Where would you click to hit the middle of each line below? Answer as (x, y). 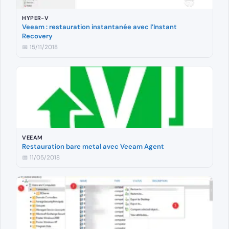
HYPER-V (36, 18)
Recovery (38, 36)
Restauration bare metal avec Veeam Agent (93, 146)
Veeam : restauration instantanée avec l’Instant (100, 27)
